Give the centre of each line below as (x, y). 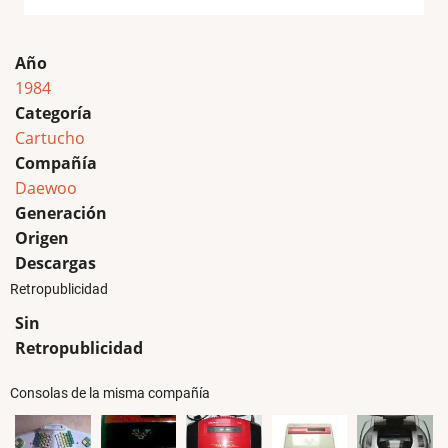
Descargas (55, 262)
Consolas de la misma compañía (110, 394)
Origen (42, 237)
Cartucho (50, 137)
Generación (61, 212)
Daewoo (46, 187)
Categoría (53, 112)
